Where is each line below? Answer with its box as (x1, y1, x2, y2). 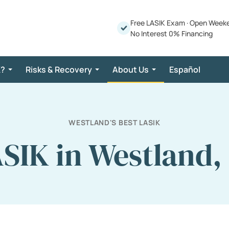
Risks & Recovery (26, 64, 92, 75)
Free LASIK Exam (130, 18, 187, 28)
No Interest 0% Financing (130, 29, 213, 38)
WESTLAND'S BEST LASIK (68, 118, 161, 127)
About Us (112, 64, 149, 75)
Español (169, 64, 200, 75)
